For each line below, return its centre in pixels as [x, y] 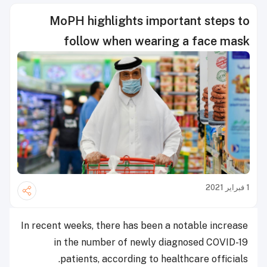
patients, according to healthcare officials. [154, 259]
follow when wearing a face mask [157, 41]
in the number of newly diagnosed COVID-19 [151, 243]
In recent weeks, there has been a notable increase [134, 226]
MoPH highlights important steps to [150, 21]
